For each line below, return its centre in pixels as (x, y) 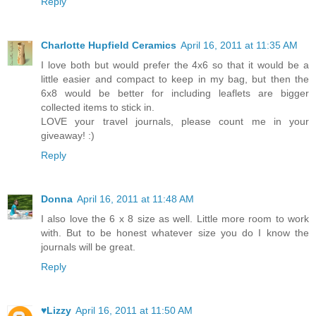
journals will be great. (88, 247)
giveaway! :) (68, 136)
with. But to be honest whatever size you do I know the (175, 233)
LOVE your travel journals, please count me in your (175, 122)
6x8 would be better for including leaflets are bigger (175, 93)
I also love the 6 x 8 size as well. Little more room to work (175, 219)
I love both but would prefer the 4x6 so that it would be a (175, 65)
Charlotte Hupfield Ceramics (109, 45)
